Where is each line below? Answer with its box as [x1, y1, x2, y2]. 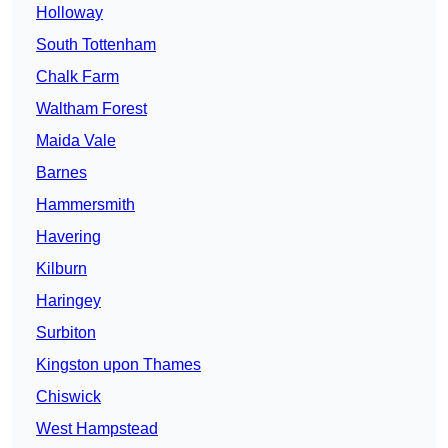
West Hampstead [36, 420, 158, 438]
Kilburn [36, 260, 87, 278]
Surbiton [36, 324, 96, 342]
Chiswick [36, 388, 101, 406]
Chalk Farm [36, 68, 119, 86]
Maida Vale [36, 132, 116, 150]
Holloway [36, 4, 103, 22]
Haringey [36, 292, 101, 310]
